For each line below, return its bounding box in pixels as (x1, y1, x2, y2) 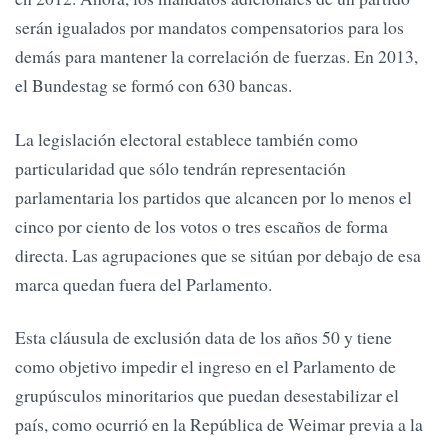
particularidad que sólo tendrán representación (15, 155, 346, 180)
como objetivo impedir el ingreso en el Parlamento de (15, 354, 396, 379)
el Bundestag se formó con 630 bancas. (15, 73, 292, 98)
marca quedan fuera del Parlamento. (15, 271, 272, 296)
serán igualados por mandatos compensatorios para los (15, 15, 404, 40)
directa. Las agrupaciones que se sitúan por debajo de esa (15, 242, 421, 267)
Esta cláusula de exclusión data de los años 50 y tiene (15, 325, 392, 350)
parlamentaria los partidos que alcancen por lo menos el (15, 184, 412, 209)
